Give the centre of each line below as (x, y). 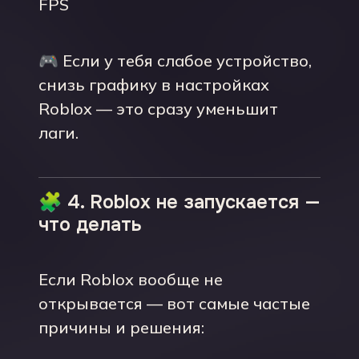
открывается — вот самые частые (174, 303)
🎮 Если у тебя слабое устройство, (175, 61)
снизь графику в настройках (154, 85)
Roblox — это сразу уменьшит (158, 109)
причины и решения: (121, 327)
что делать (90, 224)
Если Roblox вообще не (131, 279)
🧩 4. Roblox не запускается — (179, 202)
